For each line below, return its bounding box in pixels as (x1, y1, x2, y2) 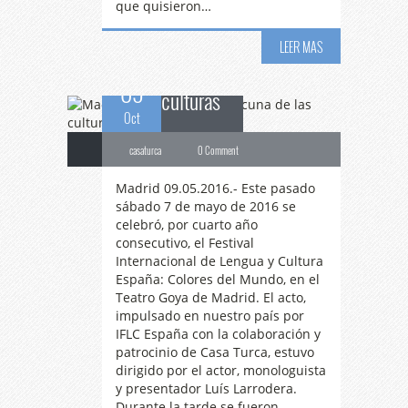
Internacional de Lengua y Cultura (116, 252, 323, 270)
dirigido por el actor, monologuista (116, 362, 326, 379)
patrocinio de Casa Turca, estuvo (116, 343, 314, 361)
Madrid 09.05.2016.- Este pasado (116, 179, 315, 197)
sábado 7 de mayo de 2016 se (116, 198, 296, 215)
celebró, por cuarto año (116, 216, 258, 233)
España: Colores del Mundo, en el (116, 270, 320, 288)
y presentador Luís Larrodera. (116, 380, 297, 397)
